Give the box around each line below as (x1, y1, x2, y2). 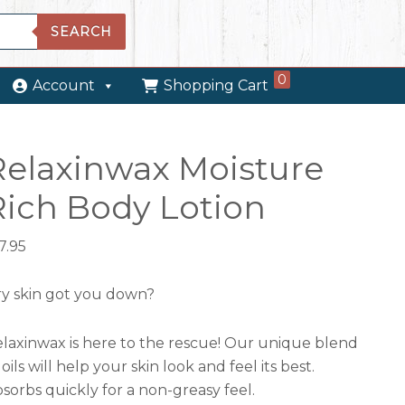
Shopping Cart (164, 77, 268, 94)
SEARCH (51, 24, 113, 40)
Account (33, 77, 95, 94)
